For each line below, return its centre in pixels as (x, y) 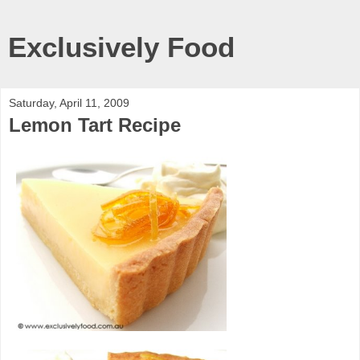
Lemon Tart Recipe (95, 125)
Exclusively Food (121, 47)
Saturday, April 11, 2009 (69, 103)
